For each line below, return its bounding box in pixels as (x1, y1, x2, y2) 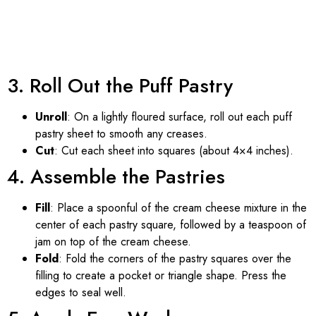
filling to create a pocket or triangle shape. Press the (35, 267, 286, 284)
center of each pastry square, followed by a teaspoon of (35, 216, 306, 233)
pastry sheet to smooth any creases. (35, 125, 207, 142)
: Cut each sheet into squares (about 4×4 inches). (54, 142, 293, 159)
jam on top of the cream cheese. (35, 233, 191, 250)
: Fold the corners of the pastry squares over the (59, 250, 291, 267)
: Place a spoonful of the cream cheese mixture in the (50, 199, 307, 216)
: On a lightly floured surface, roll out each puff (67, 108, 292, 125)
